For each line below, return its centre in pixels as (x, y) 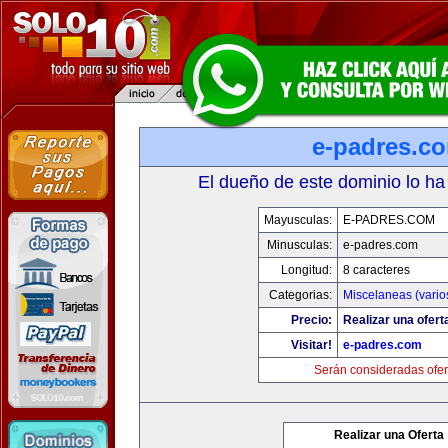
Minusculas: (299, 245)
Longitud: (306, 270)
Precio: (311, 320)
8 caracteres (376, 270)
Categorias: (300, 295)
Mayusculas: (298, 220)
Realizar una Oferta (389, 435)
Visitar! (311, 345)
